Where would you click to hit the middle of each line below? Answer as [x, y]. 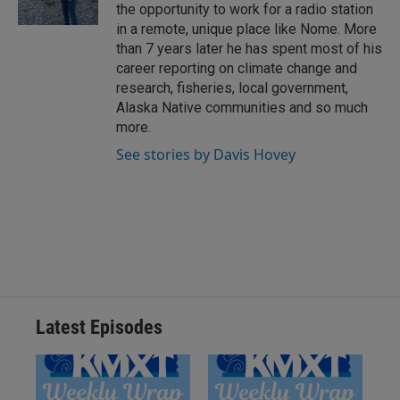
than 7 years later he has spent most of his [249, 49]
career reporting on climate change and [237, 68]
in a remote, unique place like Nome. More [246, 29]
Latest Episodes [99, 327]
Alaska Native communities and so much [242, 108]
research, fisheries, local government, [232, 88]
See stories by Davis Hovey [206, 154]
